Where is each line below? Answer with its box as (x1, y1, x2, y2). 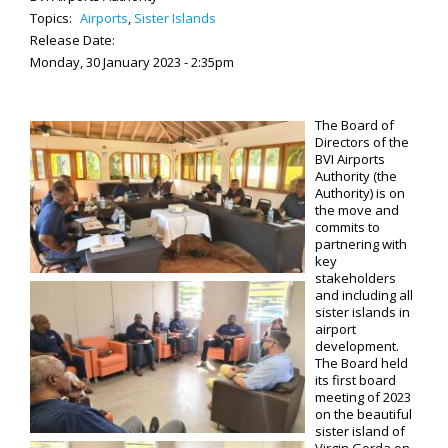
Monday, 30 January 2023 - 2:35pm (30, 53, 234, 71)
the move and (315, 201, 399, 219)
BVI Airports (315, 150, 385, 168)
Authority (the (315, 167, 397, 185)
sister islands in (315, 303, 410, 321)
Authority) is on (315, 184, 405, 202)
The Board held (315, 354, 408, 372)
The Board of (315, 116, 394, 134)
